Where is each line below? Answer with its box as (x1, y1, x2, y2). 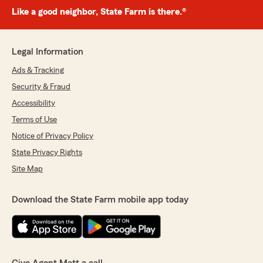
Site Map (12, 165, 43, 174)
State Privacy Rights (12, 149, 82, 157)
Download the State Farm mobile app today (12, 195, 188, 205)
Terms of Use (12, 116, 57, 124)
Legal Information (12, 47, 83, 57)
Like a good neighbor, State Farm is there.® (12, 7, 186, 17)
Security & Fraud (12, 83, 70, 92)
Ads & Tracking (12, 66, 64, 75)
